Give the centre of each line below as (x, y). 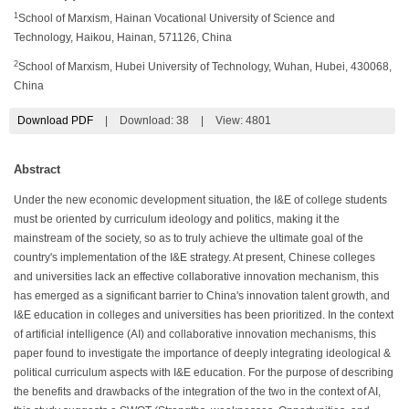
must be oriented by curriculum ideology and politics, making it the (177, 220)
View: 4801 (243, 121)
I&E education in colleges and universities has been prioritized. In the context (204, 315)
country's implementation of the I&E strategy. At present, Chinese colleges (194, 258)
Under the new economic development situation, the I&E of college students (200, 200)
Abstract (37, 170)
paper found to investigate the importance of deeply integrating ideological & (202, 354)
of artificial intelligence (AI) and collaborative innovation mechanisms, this (195, 335)
